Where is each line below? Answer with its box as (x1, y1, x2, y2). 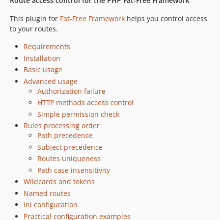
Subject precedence (37, 142, 103, 152)
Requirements (24, 42, 70, 51)
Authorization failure (37, 86, 106, 96)
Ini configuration (24, 200, 78, 209)
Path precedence (37, 131, 93, 140)
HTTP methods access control (37, 98, 134, 107)
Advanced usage (24, 76, 78, 86)
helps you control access (125, 14, 207, 23)
